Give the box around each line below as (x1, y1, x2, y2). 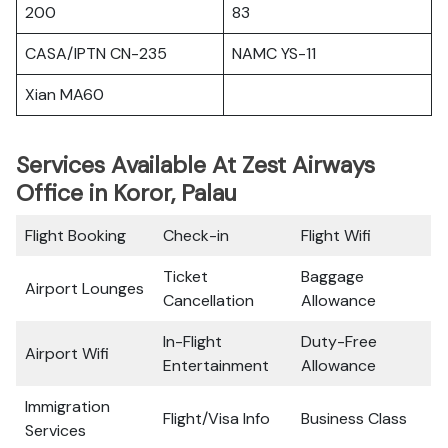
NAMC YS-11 (232, 43, 316, 64)
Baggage (301, 266, 364, 287)
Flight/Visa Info (163, 408, 270, 429)
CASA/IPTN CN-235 (25, 43, 167, 64)
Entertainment (163, 355, 269, 376)
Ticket (163, 266, 208, 287)
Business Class (301, 408, 407, 429)
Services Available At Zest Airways (16, 150, 375, 180)
